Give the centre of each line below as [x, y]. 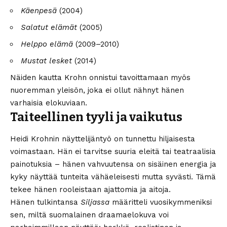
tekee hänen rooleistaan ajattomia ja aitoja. [90, 189]
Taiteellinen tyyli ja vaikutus [96, 117]
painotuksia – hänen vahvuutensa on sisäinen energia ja [113, 164]
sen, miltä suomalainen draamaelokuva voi [89, 215]
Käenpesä [39, 11]
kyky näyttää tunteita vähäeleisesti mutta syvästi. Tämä [113, 177]
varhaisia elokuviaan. [49, 103]
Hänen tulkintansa [45, 202]
